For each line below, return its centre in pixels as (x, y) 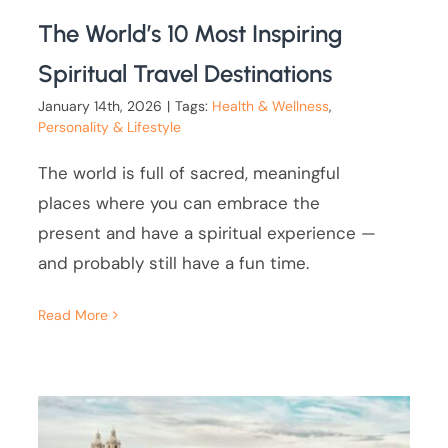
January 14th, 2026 (100, 105)
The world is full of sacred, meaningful (189, 172)
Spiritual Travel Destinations (185, 73)
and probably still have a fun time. (174, 262)
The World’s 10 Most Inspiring (191, 33)
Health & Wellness (271, 105)
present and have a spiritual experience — (207, 232)
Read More (73, 314)
